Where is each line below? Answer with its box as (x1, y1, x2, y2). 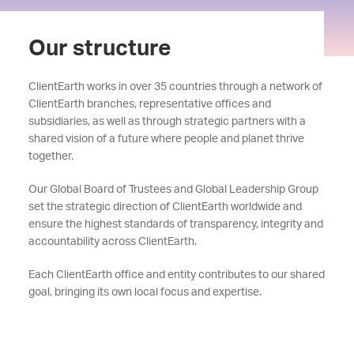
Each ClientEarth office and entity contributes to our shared (28, 269, 325, 281)
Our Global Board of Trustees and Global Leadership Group (28, 184, 318, 195)
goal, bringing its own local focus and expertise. (28, 287, 262, 298)
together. (28, 151, 76, 162)
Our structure (28, 37, 171, 59)
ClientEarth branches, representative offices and (28, 99, 271, 110)
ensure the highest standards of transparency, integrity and (28, 219, 323, 230)
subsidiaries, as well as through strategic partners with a (28, 116, 306, 127)
